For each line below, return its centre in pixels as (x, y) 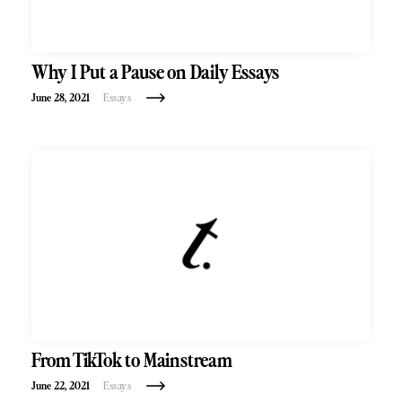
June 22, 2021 (61, 385)
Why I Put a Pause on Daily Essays (155, 72)
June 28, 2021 (61, 97)
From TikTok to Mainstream (131, 360)
